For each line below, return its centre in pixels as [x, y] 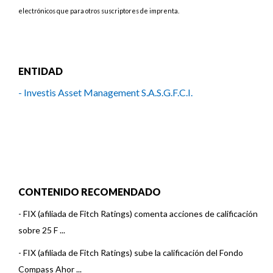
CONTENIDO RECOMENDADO [90, 192]
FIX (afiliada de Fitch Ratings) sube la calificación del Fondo [133, 253]
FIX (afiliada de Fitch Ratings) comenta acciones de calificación [140, 214]
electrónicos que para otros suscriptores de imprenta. [99, 11]
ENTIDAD [41, 71]
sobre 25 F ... [42, 230]
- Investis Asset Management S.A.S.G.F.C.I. [105, 92]
